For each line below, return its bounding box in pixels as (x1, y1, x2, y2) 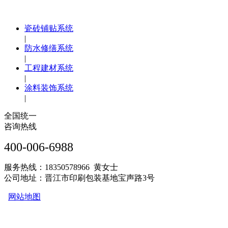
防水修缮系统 (24, 44, 73, 53)
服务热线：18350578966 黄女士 (4, 163, 118, 172)
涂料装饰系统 (24, 83, 73, 93)
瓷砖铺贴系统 (24, 24, 73, 33)
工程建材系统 (24, 64, 73, 73)
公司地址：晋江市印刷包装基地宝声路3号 (4, 174, 155, 183)
